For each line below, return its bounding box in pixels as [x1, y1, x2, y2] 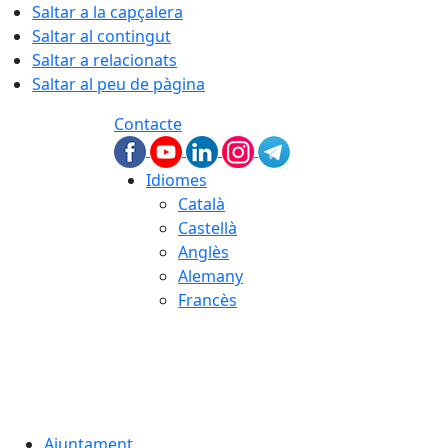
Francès [178, 289, 237, 311]
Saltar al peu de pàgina [32, 73, 205, 95]
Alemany [178, 265, 243, 287]
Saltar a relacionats [32, 49, 177, 71]
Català [178, 193, 225, 215]
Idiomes [146, 169, 207, 191]
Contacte [114, 113, 182, 135]
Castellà [178, 217, 237, 239]
